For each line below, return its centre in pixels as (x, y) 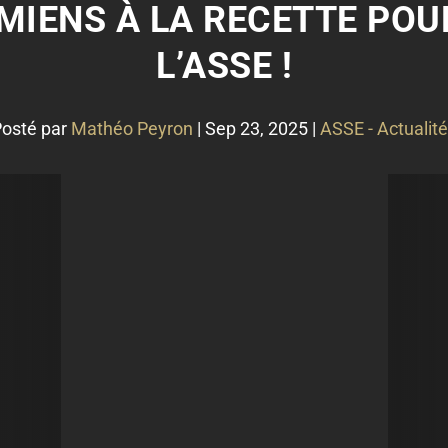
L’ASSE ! (224, 66)
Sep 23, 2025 (256, 128)
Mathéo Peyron (132, 128)
